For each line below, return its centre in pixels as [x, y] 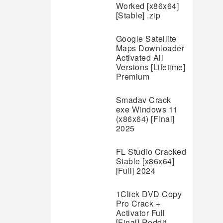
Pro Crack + [138, 203]
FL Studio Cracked [151, 152]
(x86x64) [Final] [145, 119]
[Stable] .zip [138, 15]
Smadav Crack [143, 100]
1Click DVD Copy [149, 194]
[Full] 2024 [136, 170]
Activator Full [140, 213]
